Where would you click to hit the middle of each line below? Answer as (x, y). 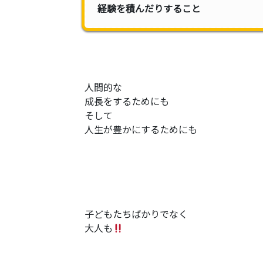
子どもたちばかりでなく (136, 214)
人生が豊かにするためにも (141, 129)
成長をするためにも (127, 101)
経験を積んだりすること (149, 8)
